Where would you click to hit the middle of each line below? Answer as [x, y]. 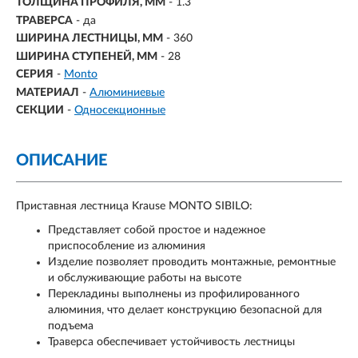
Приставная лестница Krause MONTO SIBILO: [134, 207]
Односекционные [120, 111]
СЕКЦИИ [40, 111]
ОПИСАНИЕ [62, 161]
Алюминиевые [127, 92]
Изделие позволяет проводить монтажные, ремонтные [192, 263]
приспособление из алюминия [127, 247]
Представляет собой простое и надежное [157, 231]
